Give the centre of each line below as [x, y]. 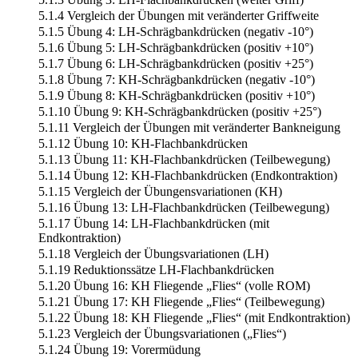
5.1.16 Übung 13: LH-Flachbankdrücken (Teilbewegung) [184, 207]
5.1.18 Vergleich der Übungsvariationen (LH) [153, 253]
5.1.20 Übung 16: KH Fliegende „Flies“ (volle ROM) [174, 285]
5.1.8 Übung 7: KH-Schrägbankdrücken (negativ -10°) [177, 79]
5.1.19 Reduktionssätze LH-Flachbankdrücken [156, 269]
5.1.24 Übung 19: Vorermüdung [119, 349]
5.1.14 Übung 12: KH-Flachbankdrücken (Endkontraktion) [188, 175]
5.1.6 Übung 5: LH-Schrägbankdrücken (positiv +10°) [176, 47]
